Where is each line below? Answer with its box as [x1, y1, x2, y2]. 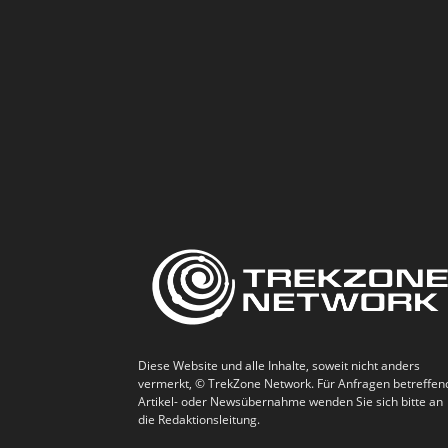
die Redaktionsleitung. [138, 410, 260, 428]
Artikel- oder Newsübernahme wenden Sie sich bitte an [138, 392, 443, 410]
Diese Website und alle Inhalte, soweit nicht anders [138, 356, 420, 374]
